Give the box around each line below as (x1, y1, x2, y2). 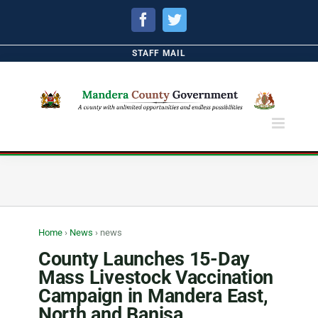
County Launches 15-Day (38, 248, 251, 271)
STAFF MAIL (132, 48, 186, 58)
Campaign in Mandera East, (38, 285, 268, 308)
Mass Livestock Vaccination (38, 266, 274, 290)
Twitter (181, 11, 223, 26)
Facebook (150, 11, 205, 26)
